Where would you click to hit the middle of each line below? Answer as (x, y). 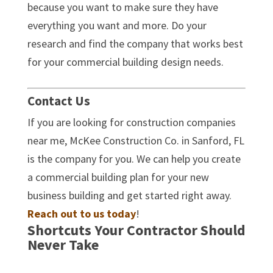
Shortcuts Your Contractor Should (136, 230)
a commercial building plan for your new (118, 177)
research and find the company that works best (135, 43)
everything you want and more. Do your (117, 25)
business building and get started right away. (129, 195)
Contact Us (58, 101)
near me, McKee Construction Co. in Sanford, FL (136, 140)
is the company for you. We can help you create (134, 158)
